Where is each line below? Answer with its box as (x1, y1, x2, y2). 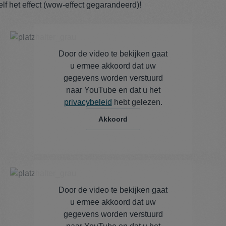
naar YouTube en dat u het (66, 86, 160, 95)
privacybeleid (64, 98, 112, 107)
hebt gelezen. (111, 98, 162, 107)
